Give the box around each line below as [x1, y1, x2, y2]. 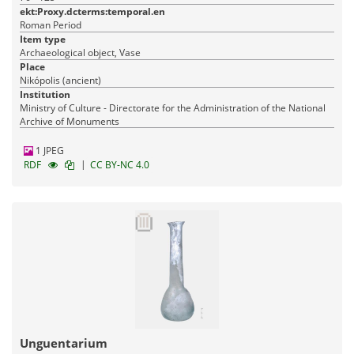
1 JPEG [33, 144, 64, 158]
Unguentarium [20, 335, 107, 352]
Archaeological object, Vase [20, 46, 141, 60]
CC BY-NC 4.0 [90, 158, 149, 172]
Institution [20, 88, 70, 102]
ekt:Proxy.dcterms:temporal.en [20, 5, 165, 19]
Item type [20, 32, 66, 47]
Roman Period [20, 18, 81, 32]
